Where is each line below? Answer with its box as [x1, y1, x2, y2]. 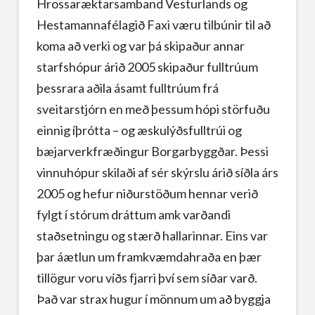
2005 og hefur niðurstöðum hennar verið [36, 185, 258, 201]
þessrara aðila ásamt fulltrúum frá [36, 79, 219, 96]
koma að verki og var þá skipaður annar [36, 37, 245, 53]
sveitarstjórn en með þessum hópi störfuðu [36, 101, 270, 117]
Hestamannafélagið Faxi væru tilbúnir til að [36, 16, 271, 32]
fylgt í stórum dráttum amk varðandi [36, 206, 231, 222]
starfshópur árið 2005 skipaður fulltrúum [36, 58, 258, 75]
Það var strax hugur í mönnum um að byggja [36, 290, 271, 307]
